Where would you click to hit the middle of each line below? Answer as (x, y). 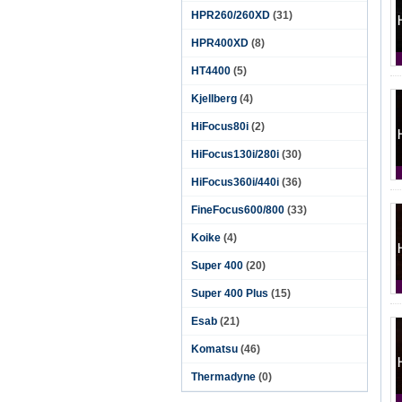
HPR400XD (220, 43)
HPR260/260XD (231, 15)
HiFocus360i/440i (235, 182)
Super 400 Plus (230, 293)
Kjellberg (214, 99)
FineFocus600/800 (238, 210)
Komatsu (214, 349)
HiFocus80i (220, 127)
